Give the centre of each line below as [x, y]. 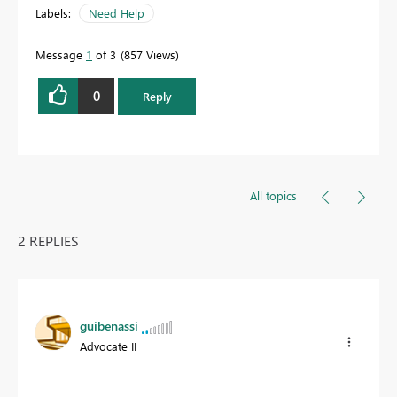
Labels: [53, 12]
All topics [273, 195]
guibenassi [109, 325]
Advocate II [108, 346]
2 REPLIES [48, 240]
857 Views [150, 54]
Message [61, 54]
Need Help [117, 12]
